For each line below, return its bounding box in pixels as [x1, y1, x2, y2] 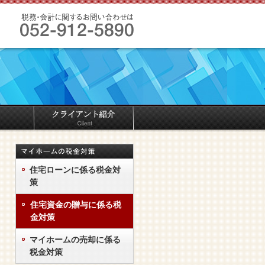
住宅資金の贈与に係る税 [30, 201, 121, 209]
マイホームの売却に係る [30, 235, 121, 244]
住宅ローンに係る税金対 [30, 166, 121, 174]
